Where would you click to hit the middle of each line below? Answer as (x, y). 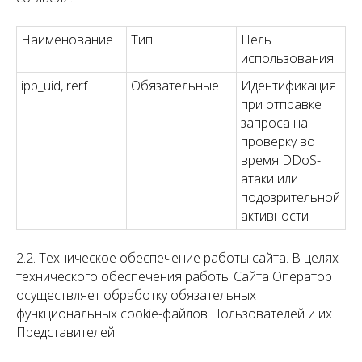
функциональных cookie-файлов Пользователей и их (174, 314)
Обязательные (175, 86)
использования (287, 58)
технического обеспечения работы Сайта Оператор (174, 276)
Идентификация (288, 86)
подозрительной (290, 197)
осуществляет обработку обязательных (136, 295)
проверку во (278, 141)
